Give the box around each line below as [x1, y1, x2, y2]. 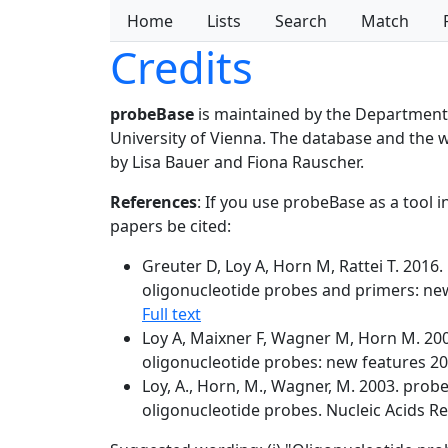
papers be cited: [110, 215, 231, 237]
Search [275, 10, 327, 32]
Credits [110, 38, 253, 97]
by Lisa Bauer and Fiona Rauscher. [110, 151, 364, 173]
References [110, 191, 197, 213]
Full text [142, 303, 201, 325]
